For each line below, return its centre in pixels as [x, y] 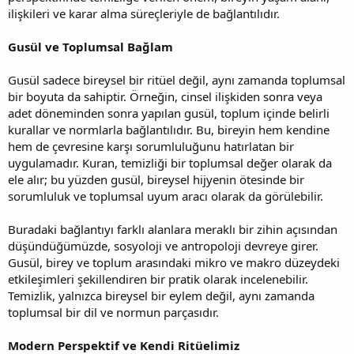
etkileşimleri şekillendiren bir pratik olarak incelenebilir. [158, 279]
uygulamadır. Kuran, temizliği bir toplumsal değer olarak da [170, 162]
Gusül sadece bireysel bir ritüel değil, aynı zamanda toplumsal [177, 79]
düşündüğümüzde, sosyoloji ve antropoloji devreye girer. [163, 245]
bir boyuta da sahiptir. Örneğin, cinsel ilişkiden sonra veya [165, 96]
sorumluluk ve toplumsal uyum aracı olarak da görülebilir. [166, 196]
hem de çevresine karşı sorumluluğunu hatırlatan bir [151, 146]
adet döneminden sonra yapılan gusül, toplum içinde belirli [169, 113]
